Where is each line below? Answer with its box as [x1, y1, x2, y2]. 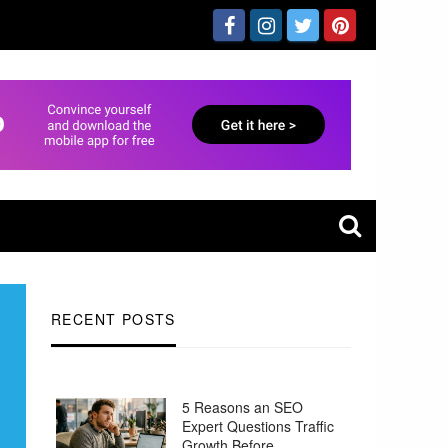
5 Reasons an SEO [182, 397, 303, 418]
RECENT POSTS [51, 309, 176, 330]
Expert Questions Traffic [182, 416, 334, 437]
